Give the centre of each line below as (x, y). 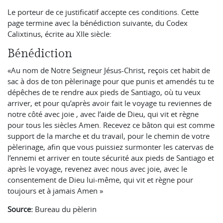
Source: (20, 209)
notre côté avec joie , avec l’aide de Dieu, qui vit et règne (103, 114)
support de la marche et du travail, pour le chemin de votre (109, 136)
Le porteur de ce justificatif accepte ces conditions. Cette (103, 12)
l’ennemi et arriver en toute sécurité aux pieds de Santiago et (111, 158)
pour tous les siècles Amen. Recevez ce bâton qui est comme (111, 125)
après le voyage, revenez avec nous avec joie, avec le (97, 168)
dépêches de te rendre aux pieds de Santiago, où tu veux (104, 92)
